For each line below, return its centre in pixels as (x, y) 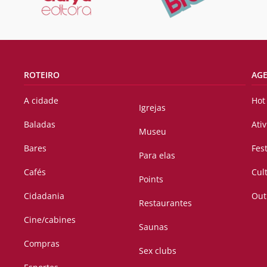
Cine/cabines (50, 220)
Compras (42, 244)
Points (151, 179)
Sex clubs (158, 251)
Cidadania (44, 196)
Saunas (154, 227)
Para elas (157, 156)
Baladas (40, 125)
